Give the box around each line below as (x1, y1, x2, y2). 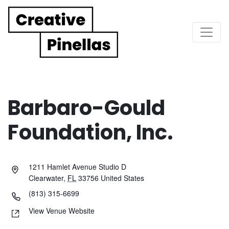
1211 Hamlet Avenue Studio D (29, 161, 126, 172)
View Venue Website (29, 205, 95, 216)
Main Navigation (8, 29, 148, 53)
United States (101, 172, 144, 183)
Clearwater (29, 172, 63, 183)
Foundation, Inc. (8, 118, 173, 147)
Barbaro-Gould (8, 93, 165, 122)
